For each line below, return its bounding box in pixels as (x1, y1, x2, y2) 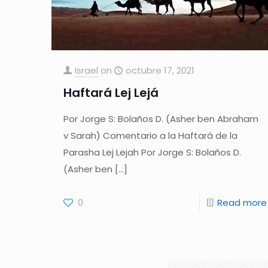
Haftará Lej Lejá (63, 84, 159, 102)
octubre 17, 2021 (125, 64, 194, 77)
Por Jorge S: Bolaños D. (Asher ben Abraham (63, 112, 258, 126)
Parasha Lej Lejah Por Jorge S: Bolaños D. (63, 146, 241, 159)
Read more (217, 196, 267, 209)
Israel (74, 64, 98, 77)
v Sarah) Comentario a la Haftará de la (63, 129, 237, 142)
